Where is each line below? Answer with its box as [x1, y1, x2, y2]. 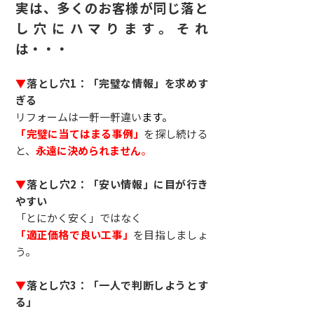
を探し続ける [144, 125, 208, 141]
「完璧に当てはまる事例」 [15, 125, 144, 141]
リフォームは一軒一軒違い [15, 109, 142, 124]
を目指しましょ [133, 226, 208, 242]
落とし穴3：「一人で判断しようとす [27, 277, 208, 292]
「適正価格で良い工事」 [15, 226, 134, 242]
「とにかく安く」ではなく [15, 210, 142, 225]
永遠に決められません [36, 142, 142, 158]
